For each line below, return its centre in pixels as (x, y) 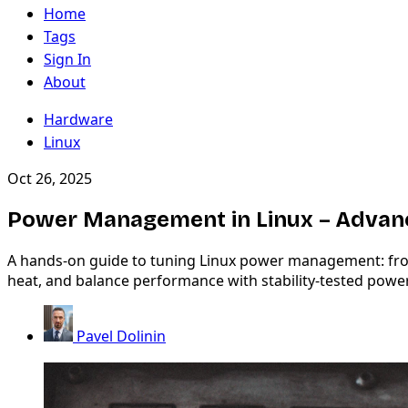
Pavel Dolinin (121, 336)
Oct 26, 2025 (50, 178)
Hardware (78, 119)
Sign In (67, 59)
